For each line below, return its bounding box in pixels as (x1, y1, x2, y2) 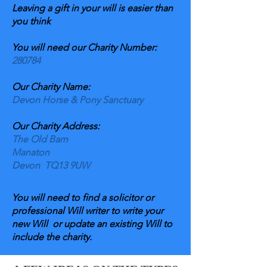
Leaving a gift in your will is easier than (12, 2, 173, 14)
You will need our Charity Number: (12, 42, 157, 53)
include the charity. (12, 231, 92, 243)
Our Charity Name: (12, 81, 92, 92)
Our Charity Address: (12, 120, 100, 132)
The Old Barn (12, 133, 68, 145)
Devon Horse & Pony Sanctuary (12, 94, 143, 105)
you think (12, 15, 51, 27)
